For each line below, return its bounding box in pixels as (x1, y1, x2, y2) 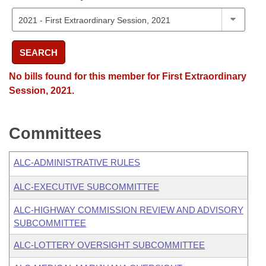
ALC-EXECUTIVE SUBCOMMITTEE (14, 182, 159, 192)
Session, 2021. (9, 85, 74, 96)
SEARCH (20, 47, 58, 58)
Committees (9, 125, 102, 142)
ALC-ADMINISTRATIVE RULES (14, 157, 140, 167)
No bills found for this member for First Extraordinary (9, 71, 246, 81)
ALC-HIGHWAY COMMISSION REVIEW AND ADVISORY (14, 205, 243, 215)
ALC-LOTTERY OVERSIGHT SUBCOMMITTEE (14, 240, 205, 250)
